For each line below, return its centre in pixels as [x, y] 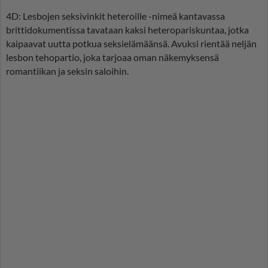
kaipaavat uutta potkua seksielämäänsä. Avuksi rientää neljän [131, 44]
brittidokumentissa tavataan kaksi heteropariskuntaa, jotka [127, 30]
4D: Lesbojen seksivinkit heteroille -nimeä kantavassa [115, 16]
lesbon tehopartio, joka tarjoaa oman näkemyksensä [112, 57]
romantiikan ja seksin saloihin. [67, 71]
